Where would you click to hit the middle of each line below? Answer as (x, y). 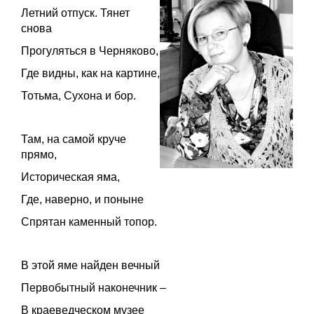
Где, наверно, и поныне (82, 199)
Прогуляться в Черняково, (90, 50)
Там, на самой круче (74, 139)
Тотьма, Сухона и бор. (78, 95)
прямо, (39, 154)
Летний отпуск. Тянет (75, 13)
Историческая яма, (70, 177)
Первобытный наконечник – (94, 287)
